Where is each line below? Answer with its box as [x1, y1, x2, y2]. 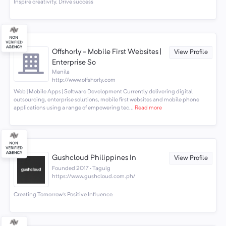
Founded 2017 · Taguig [52, 165, 111, 172]
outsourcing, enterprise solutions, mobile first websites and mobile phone [13, 96, 199, 103]
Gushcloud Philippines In [52, 154, 137, 162]
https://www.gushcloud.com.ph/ [52, 173, 136, 180]
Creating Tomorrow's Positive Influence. [13, 191, 114, 198]
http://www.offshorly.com [52, 77, 116, 84]
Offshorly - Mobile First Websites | [52, 48, 162, 56]
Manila [52, 69, 70, 76]
